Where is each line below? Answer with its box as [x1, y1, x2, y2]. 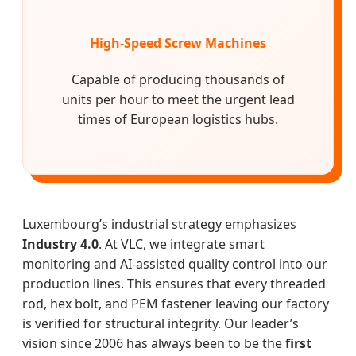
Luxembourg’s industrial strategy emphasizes [22, 215, 296, 234]
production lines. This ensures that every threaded [22, 275, 326, 293]
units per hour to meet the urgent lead [61, 91, 295, 109]
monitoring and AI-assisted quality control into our [22, 255, 327, 273]
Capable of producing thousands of [71, 71, 285, 89]
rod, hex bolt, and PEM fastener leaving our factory [22, 295, 329, 313]
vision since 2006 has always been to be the [22, 335, 285, 353]
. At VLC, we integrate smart [99, 235, 265, 253]
